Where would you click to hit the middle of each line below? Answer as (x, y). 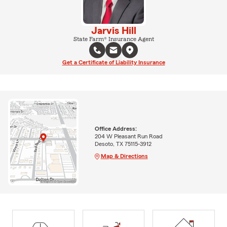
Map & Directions (124, 156)
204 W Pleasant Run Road (128, 136)
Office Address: (116, 128)
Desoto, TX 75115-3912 (123, 144)
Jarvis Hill (113, 31)
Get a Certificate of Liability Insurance (113, 62)
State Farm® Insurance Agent (113, 39)
